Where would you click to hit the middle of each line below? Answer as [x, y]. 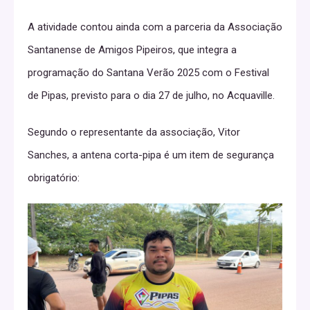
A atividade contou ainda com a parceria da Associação [155, 27]
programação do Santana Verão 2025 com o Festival [148, 72]
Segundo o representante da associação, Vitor [134, 132]
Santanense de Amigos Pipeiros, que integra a [132, 49]
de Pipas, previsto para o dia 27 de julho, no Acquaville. [151, 95]
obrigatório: [54, 177]
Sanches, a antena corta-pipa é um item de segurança [151, 155]
